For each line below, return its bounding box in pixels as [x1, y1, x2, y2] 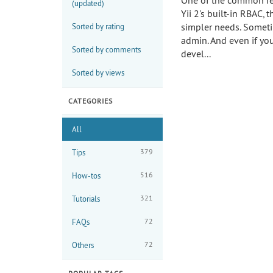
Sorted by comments [72, 44, 141, 54]
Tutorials [72, 193, 100, 204]
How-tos [72, 170, 101, 180]
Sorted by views [72, 67, 124, 77]
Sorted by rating [72, 21, 124, 31]
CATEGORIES [68, 96, 113, 105]
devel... [181, 48, 211, 60]
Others [72, 239, 94, 250]
